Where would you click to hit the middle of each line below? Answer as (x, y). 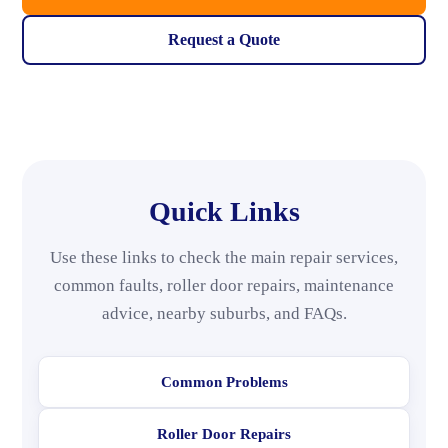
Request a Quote (224, 39)
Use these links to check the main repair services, (224, 257)
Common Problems (224, 382)
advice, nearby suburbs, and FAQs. (224, 313)
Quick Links (224, 211)
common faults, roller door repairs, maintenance (224, 285)
